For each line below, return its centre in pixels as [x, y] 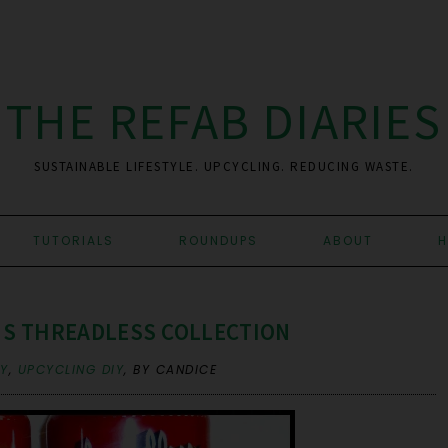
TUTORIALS [73, 240]
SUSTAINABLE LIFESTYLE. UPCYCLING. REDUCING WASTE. [224, 166]
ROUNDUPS [218, 240]
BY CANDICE [175, 369]
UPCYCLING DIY [71, 369]
